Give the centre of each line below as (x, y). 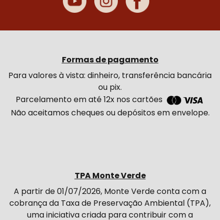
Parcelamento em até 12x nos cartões (90, 100)
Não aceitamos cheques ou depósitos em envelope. (110, 112)
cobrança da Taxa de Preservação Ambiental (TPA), (110, 203)
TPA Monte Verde (110, 175)
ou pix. (110, 87)
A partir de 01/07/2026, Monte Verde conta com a (110, 191)
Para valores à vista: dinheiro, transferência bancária (110, 75)
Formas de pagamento (110, 59)
